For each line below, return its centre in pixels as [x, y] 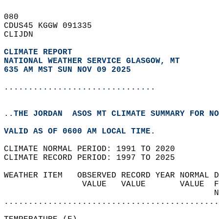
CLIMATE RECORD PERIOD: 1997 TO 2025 [94, 158]
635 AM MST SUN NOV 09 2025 [67, 70]
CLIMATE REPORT [41, 52]
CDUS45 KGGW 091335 [53, 26]
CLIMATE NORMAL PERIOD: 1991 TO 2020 [94, 149]
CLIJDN [23, 35]
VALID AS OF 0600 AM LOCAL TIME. [85, 131]
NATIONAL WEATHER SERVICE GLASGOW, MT [92, 61]
